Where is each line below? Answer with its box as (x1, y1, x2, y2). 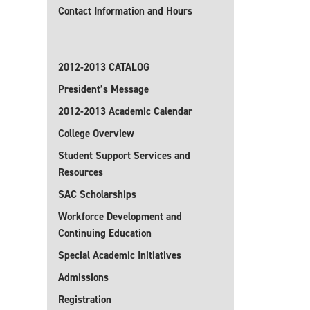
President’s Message (58, 82, 149, 96)
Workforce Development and (58, 210, 182, 224)
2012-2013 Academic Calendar (58, 104, 192, 118)
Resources (58, 165, 103, 179)
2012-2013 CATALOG (58, 60, 149, 74)
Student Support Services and (58, 149, 190, 163)
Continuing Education (58, 226, 152, 240)
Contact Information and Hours (58, 4, 192, 18)
